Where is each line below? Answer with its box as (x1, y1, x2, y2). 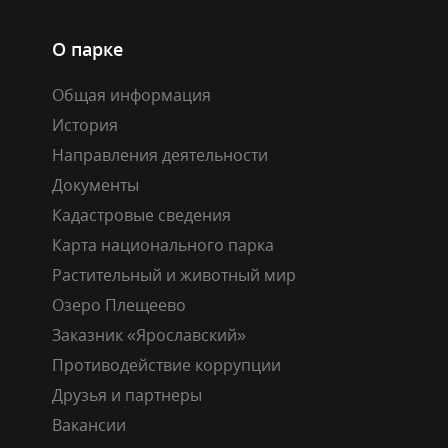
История (52, 113, 118, 136)
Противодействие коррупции (52, 353, 281, 376)
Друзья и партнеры (52, 383, 202, 406)
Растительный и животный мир (52, 263, 296, 286)
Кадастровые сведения (52, 203, 231, 226)
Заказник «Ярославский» (52, 323, 246, 346)
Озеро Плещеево (52, 293, 186, 316)
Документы (52, 173, 139, 196)
